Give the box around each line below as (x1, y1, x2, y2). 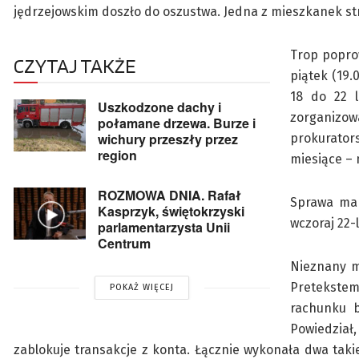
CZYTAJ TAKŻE (14, 54, 135, 79)
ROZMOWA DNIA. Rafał (98, 186, 241, 205)
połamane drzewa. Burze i (98, 114, 256, 133)
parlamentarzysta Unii (98, 218, 230, 237)
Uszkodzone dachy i (98, 98, 221, 117)
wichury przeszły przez (98, 130, 238, 149)
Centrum (98, 234, 151, 253)
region (98, 146, 137, 165)
